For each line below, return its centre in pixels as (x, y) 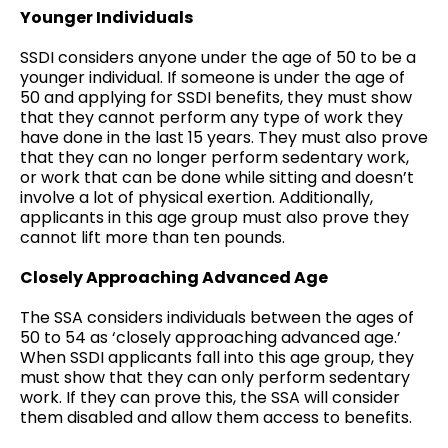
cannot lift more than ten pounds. (152, 237)
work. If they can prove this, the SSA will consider (210, 397)
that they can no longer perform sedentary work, (214, 157)
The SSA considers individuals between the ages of (217, 317)
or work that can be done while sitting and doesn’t (217, 177)
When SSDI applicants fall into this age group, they (217, 357)
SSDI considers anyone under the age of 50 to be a (218, 57)
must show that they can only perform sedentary (215, 377)
